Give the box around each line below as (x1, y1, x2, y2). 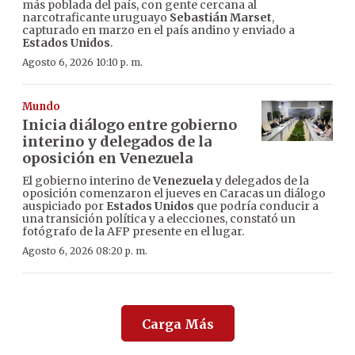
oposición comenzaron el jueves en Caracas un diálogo (22, 186, 326, 201)
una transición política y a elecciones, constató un (22, 212, 296, 227)
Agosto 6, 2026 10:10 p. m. (22, 56, 143, 69)
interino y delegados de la (22, 132, 212, 151)
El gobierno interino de (22, 174, 153, 189)
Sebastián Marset (170, 10, 272, 25)
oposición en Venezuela (22, 149, 193, 168)
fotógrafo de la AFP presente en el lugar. (22, 224, 244, 239)
